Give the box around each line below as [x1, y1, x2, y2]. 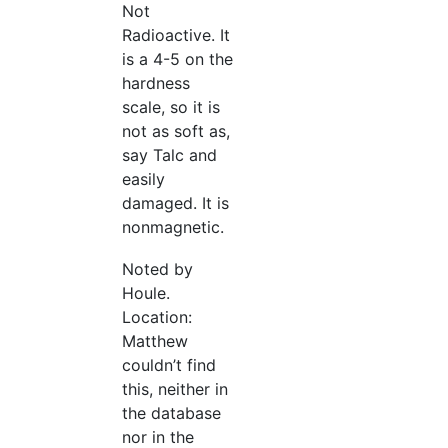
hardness [122, 73, 190, 93]
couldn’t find [122, 355, 216, 375]
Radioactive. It [122, 25, 230, 45]
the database [122, 403, 221, 423]
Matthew [122, 331, 188, 351]
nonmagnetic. [122, 217, 224, 237]
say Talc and [122, 145, 217, 165]
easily [122, 169, 165, 189]
